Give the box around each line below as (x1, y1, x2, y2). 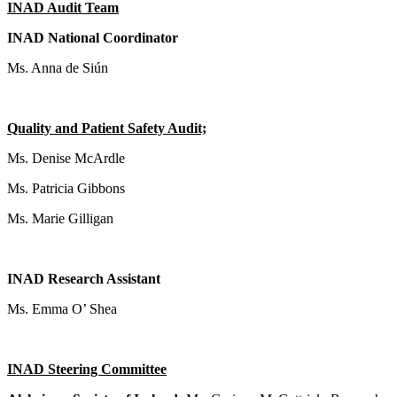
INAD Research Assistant (7, 271, 160, 287)
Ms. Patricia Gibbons (7, 181, 125, 197)
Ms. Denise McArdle (7, 151, 125, 167)
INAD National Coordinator (7, 30, 178, 46)
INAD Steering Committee (7, 362, 167, 378)
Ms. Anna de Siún (7, 60, 108, 76)
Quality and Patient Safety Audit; (7, 121, 206, 136)
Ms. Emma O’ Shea (7, 301, 117, 317)
